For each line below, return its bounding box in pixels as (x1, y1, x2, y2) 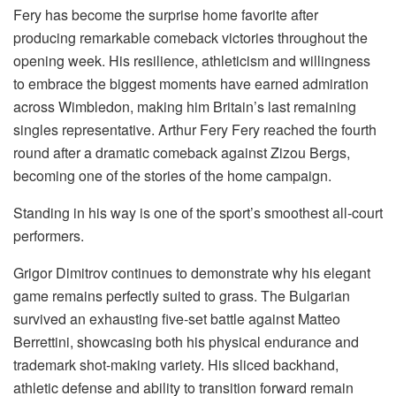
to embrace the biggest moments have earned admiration (13, 73, 369, 95)
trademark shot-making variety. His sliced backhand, (13, 354, 339, 376)
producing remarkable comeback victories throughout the (13, 27, 368, 49)
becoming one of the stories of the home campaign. (13, 165, 331, 187)
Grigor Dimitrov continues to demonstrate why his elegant (13, 263, 370, 284)
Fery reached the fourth (228, 119, 377, 141)
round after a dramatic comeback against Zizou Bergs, (13, 142, 350, 164)
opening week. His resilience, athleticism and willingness (13, 50, 370, 72)
